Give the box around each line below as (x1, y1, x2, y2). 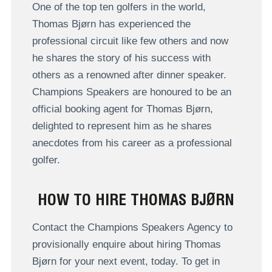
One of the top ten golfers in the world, (32, 1, 206, 13)
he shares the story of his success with (32, 52, 211, 64)
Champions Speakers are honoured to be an (32, 86, 231, 98)
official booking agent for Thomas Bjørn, (32, 103, 213, 115)
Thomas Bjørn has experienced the (32, 18, 191, 30)
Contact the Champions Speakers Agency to (32, 221, 233, 233)
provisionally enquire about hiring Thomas (32, 238, 221, 250)
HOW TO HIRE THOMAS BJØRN (38, 189, 234, 209)
